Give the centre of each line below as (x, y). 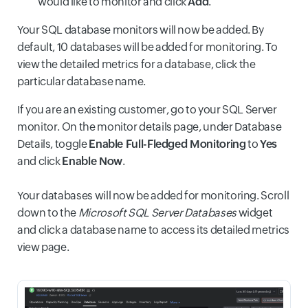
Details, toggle (53, 144)
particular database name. (81, 81)
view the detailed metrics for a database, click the (136, 64)
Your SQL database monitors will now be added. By (141, 30)
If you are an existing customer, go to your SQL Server (147, 110)
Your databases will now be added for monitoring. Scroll (153, 196)
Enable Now (92, 161)
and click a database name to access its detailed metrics (153, 230)
